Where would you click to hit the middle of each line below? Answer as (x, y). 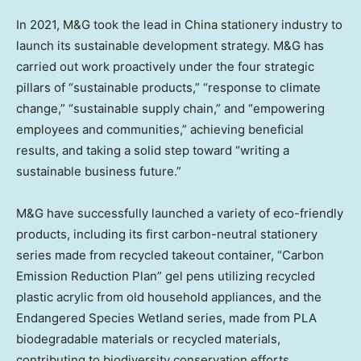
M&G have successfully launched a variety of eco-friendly (180, 213)
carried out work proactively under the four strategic (165, 66)
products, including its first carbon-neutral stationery (167, 234)
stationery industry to (280, 24)
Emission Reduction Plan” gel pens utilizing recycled (166, 276)
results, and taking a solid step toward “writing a (153, 150)
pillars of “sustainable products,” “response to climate (168, 87)
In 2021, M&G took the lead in (100, 24)
